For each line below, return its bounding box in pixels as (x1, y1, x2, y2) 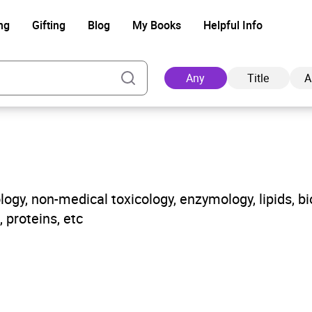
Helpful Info (203, 17, 263, 33)
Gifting (31, 17, 65, 33)
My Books (132, 17, 181, 33)
